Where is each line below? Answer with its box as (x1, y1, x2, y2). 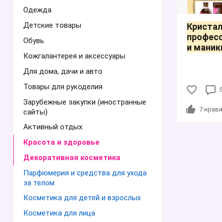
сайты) (23, 108, 48, 116)
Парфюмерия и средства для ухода (23, 168, 147, 177)
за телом (23, 178, 55, 187)
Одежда (23, 5, 52, 14)
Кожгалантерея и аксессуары (23, 52, 125, 60)
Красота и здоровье (23, 138, 100, 147)
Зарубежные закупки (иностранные (23, 98, 146, 107)
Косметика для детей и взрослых (23, 193, 141, 202)
